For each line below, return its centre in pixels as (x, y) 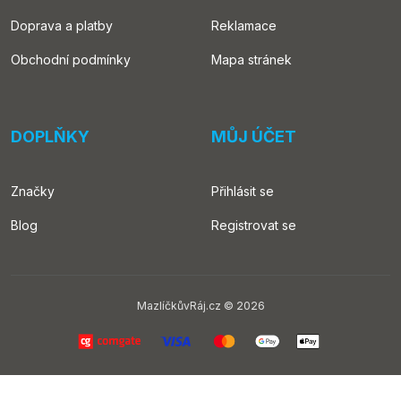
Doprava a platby (62, 26)
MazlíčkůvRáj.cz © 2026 (200, 306)
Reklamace (244, 26)
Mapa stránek (252, 60)
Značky (33, 191)
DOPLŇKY (50, 137)
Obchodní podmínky (71, 60)
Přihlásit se (243, 191)
